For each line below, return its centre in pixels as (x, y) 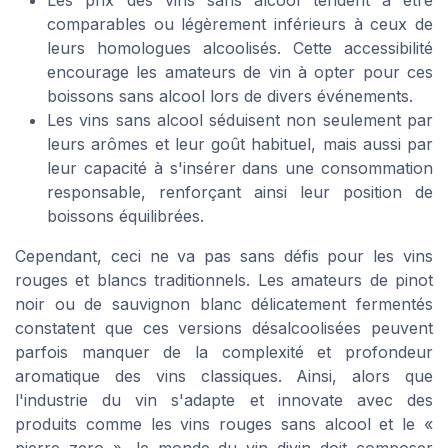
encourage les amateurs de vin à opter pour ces (240, 71)
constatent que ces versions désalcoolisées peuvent (224, 327)
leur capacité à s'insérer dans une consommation (240, 167)
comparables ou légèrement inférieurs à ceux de (240, 23)
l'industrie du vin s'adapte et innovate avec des (224, 399)
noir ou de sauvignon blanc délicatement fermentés (224, 303)
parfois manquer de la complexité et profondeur (224, 351)
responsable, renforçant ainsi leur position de (240, 191)
